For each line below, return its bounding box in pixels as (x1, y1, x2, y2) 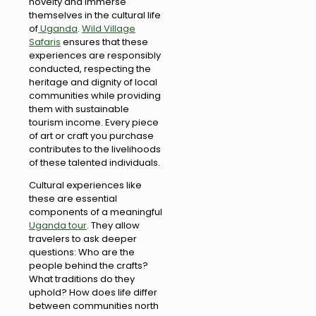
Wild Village (82, 21, 135, 35)
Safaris (29, 35, 61, 49)
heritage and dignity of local (29, 75, 157, 89)
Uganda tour (29, 218, 87, 232)
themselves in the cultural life (29, 8, 161, 22)
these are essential (29, 191, 117, 205)
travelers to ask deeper (29, 231, 137, 245)
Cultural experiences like (29, 178, 142, 192)
